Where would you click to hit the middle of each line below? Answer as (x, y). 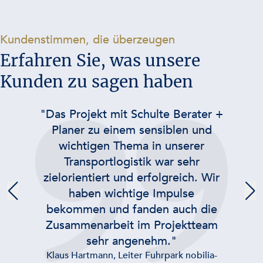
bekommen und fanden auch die (131, 209)
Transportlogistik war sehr (131, 162)
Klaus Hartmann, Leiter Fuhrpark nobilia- (131, 255)
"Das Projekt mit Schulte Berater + (131, 114)
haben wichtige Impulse (131, 193)
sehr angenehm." (131, 241)
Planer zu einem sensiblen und (131, 130)
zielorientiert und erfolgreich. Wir (131, 178)
